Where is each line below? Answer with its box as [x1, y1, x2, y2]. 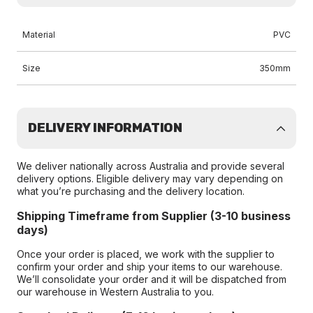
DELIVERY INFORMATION [28, 120, 182, 136]
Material [22, 29, 55, 40]
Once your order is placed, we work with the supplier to [17, 248, 275, 260]
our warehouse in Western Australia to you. [17, 286, 214, 298]
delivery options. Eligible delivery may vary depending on [17, 173, 283, 184]
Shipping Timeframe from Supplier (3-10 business [17, 209, 291, 223]
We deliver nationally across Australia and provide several [17, 160, 284, 172]
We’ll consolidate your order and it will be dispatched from [17, 273, 286, 285]
